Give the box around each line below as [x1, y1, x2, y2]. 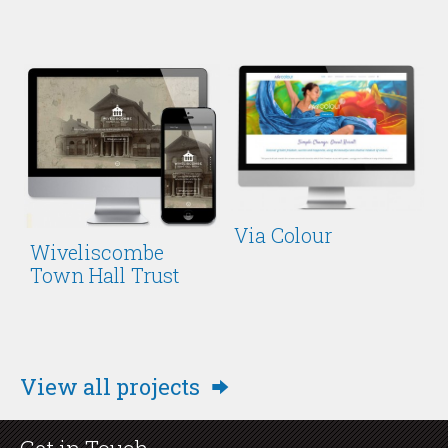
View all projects [20, 371, 205, 401]
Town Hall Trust [29, 262, 180, 289]
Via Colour [233, 222, 332, 249]
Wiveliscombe [29, 239, 164, 266]
